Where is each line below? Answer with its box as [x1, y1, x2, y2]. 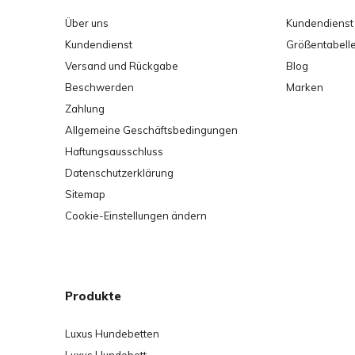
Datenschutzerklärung [65, 166, 174, 179]
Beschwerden [65, 81, 134, 94]
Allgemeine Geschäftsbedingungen [65, 124, 238, 136]
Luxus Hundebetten [65, 327, 159, 340]
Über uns [65, 17, 109, 29]
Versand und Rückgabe [65, 59, 178, 72]
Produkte [65, 288, 121, 303]
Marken [285, 81, 323, 94]
